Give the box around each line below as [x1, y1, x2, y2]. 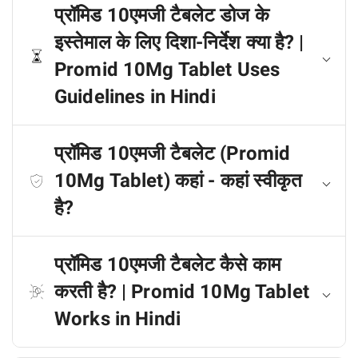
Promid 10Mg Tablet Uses [54, 58, 280, 81]
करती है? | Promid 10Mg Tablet [54, 280, 309, 303]
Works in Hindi [54, 308, 181, 330]
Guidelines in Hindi [54, 86, 216, 108]
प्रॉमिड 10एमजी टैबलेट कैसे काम [54, 253, 280, 276]
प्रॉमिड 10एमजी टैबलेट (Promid [54, 142, 291, 165]
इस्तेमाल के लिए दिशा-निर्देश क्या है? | [54, 31, 304, 54]
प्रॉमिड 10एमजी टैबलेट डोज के [54, 4, 269, 26]
